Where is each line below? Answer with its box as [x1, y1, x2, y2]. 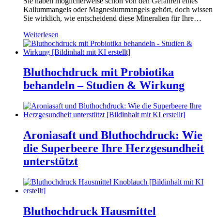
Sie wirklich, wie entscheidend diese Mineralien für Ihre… [23, 14, 201, 22]
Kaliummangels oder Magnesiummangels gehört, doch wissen [23, 5, 213, 14]
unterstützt [23, 155, 78, 168]
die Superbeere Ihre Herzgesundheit [23, 142, 204, 155]
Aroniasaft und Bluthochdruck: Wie [23, 129, 202, 142]
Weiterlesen [23, 30, 59, 39]
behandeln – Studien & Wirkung [23, 79, 185, 92]
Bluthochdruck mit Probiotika [23, 66, 174, 79]
